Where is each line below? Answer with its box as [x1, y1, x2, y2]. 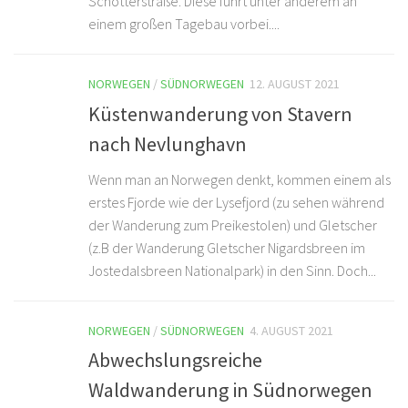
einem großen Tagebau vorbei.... [88, 15, 280, 34]
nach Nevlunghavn [88, 130, 247, 157]
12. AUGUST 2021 [250, 76, 340, 93]
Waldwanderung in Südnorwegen [88, 376, 372, 403]
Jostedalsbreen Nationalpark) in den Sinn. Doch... [88, 260, 376, 280]
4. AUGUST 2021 [250, 321, 333, 339]
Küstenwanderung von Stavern [88, 100, 352, 127]
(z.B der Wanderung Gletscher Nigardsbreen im [88, 238, 365, 257]
